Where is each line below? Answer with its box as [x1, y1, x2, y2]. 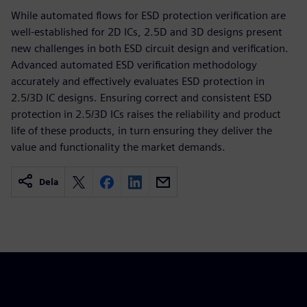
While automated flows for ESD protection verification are [11, 9, 286, 22]
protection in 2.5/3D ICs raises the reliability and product [11, 108, 281, 121]
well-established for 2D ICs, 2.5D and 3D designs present [11, 25, 282, 38]
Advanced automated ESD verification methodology [11, 58, 257, 71]
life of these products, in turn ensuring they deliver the [11, 124, 272, 137]
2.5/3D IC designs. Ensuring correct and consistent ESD [11, 91, 272, 104]
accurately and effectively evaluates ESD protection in [11, 75, 265, 88]
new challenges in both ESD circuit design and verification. [11, 42, 288, 55]
